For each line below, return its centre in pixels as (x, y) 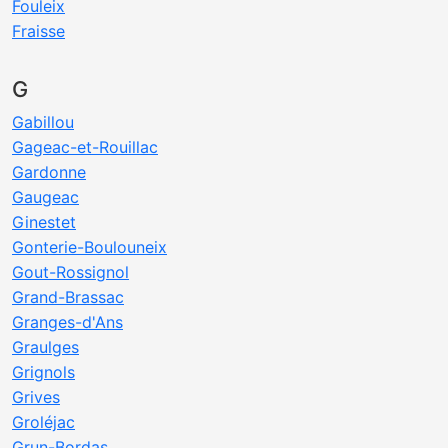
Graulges (45, 347)
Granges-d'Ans (67, 322)
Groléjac (43, 422)
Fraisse (38, 31)
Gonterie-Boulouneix (89, 247)
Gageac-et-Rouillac (85, 147)
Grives (36, 397)
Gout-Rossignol (70, 272)
